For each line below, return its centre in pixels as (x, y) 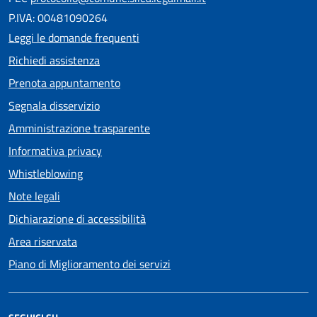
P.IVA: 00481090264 (58, 17)
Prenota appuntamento (64, 82)
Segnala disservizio (54, 105)
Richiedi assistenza (54, 60)
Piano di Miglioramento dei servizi (90, 264)
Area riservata (43, 241)
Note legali (34, 196)
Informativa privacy (55, 150)
